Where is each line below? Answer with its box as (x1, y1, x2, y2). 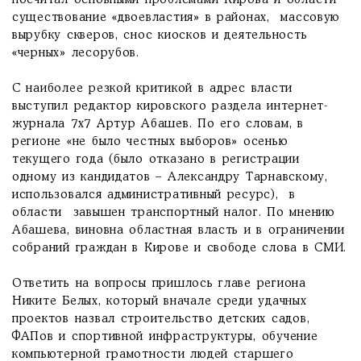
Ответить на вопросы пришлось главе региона (12, 278, 306, 289)
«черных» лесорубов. (12, 48, 139, 59)
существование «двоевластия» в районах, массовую (12, 12, 341, 23)
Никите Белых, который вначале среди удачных (12, 296, 307, 307)
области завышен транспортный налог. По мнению (12, 207, 335, 218)
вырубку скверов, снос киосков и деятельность (12, 30, 308, 41)
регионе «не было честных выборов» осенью (12, 136, 288, 147)
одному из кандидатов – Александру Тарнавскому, (12, 172, 328, 183)
